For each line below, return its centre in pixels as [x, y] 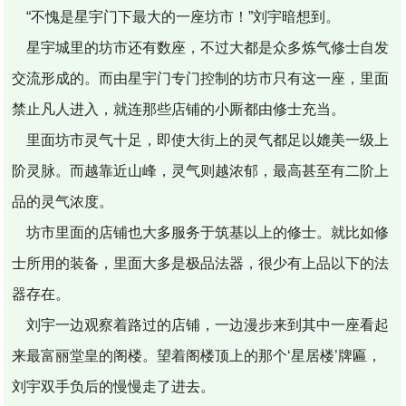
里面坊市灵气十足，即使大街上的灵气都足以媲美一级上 [201, 140]
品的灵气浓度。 [63, 201]
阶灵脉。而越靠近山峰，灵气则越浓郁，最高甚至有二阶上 [201, 170]
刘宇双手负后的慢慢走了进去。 [114, 386]
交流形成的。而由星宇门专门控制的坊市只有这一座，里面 [201, 78]
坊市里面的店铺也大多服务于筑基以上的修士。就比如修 [201, 232]
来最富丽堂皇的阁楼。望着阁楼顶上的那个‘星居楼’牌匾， [197, 355]
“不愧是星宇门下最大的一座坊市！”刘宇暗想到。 [176, 16]
